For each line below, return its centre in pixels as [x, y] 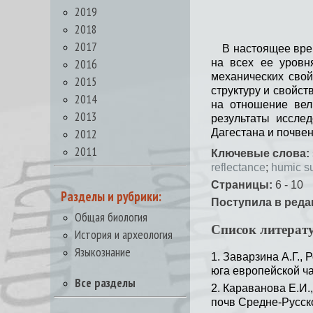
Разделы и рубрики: [111, 196]
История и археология [124, 234]
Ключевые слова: [260, 153]
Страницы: [242, 185]
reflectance [238, 167]
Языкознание [103, 252]
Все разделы [105, 283]
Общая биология [111, 217]
